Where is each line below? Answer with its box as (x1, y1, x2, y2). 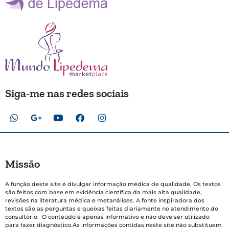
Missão (5, 156, 40, 171)
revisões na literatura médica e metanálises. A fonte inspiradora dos (5, 196, 204, 204)
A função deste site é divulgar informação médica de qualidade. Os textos (5, 180, 221, 188)
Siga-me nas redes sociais (5, 86, 129, 100)
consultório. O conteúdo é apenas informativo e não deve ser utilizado (5, 213, 210, 220)
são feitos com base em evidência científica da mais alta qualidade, (5, 188, 202, 196)
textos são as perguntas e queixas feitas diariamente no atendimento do (5, 204, 218, 212)
